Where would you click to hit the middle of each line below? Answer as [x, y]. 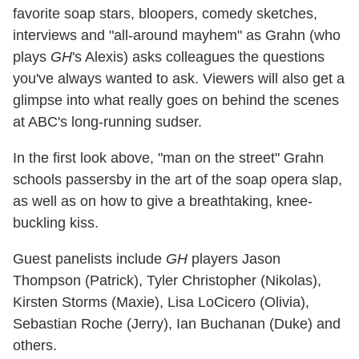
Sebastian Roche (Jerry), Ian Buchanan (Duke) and [177, 323]
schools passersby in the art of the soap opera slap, [177, 179]
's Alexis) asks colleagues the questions [198, 56]
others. [35, 345]
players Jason [234, 258]
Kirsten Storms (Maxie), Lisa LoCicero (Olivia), [161, 302]
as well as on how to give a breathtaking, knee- [163, 201]
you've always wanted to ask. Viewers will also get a [179, 78]
